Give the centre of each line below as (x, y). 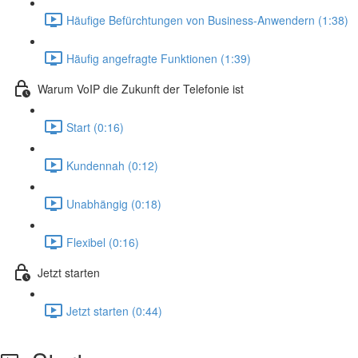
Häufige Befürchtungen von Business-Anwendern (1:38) (207, 20)
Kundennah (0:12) (112, 165)
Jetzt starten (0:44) (114, 310)
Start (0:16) (95, 127)
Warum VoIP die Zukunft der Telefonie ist (141, 88)
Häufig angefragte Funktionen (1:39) (159, 58)
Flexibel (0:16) (103, 242)
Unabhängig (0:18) (114, 203)
